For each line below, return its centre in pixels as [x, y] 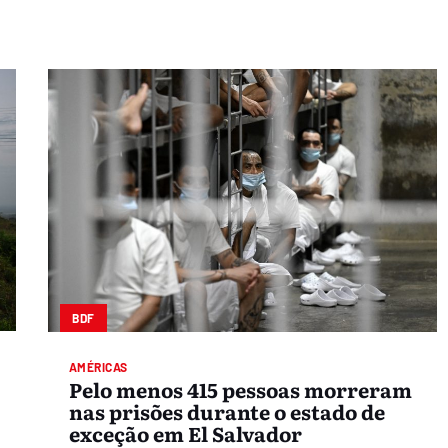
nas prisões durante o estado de [226, 411]
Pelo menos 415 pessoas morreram [240, 389]
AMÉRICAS [98, 366]
